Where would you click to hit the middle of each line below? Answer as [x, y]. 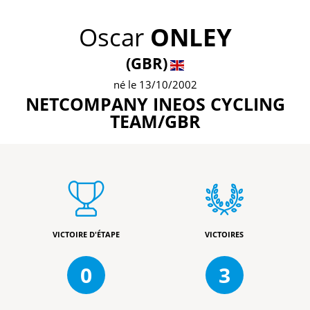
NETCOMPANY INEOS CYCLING [155, 104]
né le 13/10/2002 [155, 84]
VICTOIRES [224, 234]
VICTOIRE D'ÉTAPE [86, 234]
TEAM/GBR [155, 121]
